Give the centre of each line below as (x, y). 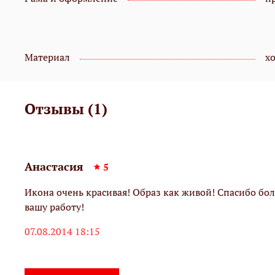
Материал (47, 57)
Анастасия (54, 167)
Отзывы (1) (66, 109)
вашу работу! (54, 207)
